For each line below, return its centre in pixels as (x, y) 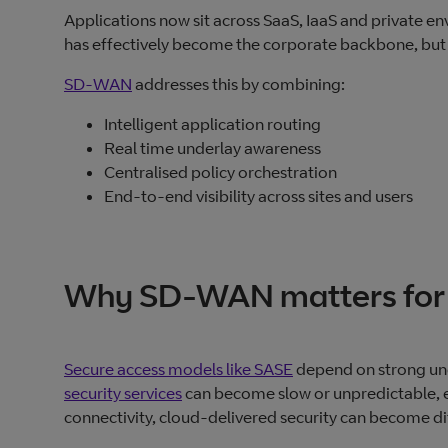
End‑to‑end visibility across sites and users (258, 196)
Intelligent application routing (212, 124)
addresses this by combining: (238, 84)
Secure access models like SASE (178, 369)
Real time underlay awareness (212, 148)
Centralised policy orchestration (220, 172)
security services (123, 393)
